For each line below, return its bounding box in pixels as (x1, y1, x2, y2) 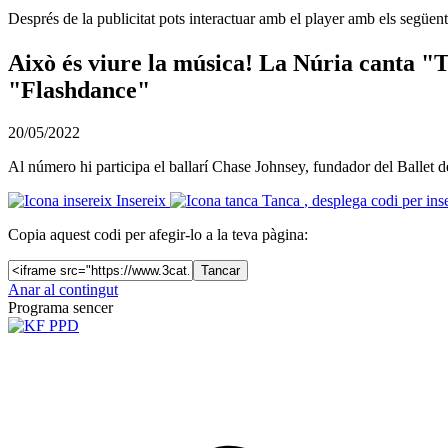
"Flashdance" (8, 77, 150, 104)
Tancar (201, 263, 240, 279)
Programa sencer (8, 299, 113, 317)
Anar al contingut (8, 281, 118, 299)
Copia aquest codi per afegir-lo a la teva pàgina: (8, 226, 308, 244)
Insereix (112, 192, 170, 210)
